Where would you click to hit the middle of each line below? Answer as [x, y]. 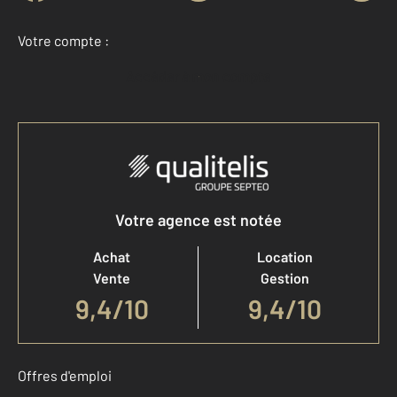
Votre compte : [63, 40]
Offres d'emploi [65, 375]
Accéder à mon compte [203, 76]
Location [285, 257]
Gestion [285, 278]
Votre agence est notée [198, 220]
